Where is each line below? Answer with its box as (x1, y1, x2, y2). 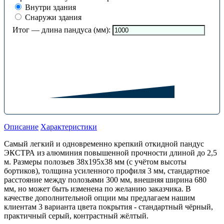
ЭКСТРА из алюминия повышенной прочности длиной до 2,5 (4, 148, 217, 157)
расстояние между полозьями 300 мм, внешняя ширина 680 (4, 175, 206, 184)
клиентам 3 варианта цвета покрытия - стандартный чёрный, (4, 202, 213, 211)
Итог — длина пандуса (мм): (12, 25, 110, 34)
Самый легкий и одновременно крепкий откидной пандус (4, 139, 204, 148)
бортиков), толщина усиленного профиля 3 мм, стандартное (4, 166, 209, 175)
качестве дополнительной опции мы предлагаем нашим (4, 193, 195, 202)
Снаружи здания (23, 13, 81, 22)
